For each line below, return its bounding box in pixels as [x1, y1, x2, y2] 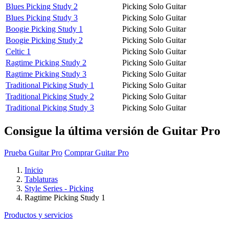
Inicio [25, 165, 43, 174]
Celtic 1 [6, 47, 31, 56]
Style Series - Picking [25, 184, 94, 193]
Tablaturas [25, 174, 58, 184]
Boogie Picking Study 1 [6, 24, 83, 33]
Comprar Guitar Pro [64, 148, 129, 157]
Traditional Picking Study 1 [6, 80, 94, 89]
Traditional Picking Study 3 [6, 103, 94, 112]
